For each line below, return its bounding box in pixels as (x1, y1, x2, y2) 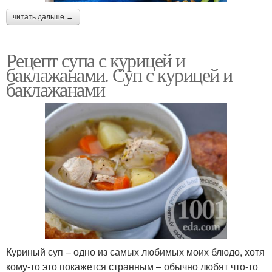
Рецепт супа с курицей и (6, 46, 185, 73)
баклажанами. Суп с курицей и (6, 61, 233, 87)
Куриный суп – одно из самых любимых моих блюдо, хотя (6, 244, 265, 259)
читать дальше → (13, 12, 73, 21)
